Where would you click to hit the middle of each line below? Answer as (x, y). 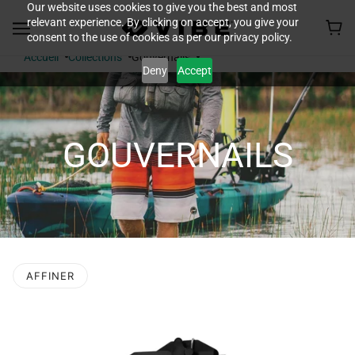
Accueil (41, 57)
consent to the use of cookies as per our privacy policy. (159, 37)
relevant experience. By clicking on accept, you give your (162, 22)
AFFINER (50, 275)
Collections (95, 57)
